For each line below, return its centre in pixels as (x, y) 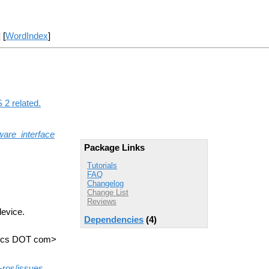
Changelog (105, 184)
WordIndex (26, 36)
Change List (108, 193)
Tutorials (102, 166)
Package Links (114, 147)
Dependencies (114, 219)
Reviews (102, 202)
